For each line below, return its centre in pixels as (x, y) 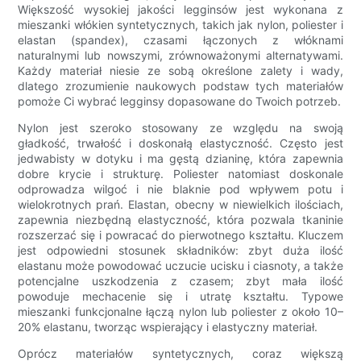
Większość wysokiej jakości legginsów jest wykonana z (180, 10)
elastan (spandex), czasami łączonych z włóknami (180, 40)
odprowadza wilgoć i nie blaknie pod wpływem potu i (180, 189)
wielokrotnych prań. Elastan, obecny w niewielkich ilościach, (180, 205)
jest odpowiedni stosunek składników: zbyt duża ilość (180, 251)
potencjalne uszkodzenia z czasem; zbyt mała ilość (180, 281)
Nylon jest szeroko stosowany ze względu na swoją (180, 128)
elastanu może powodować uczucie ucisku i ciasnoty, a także (180, 266)
